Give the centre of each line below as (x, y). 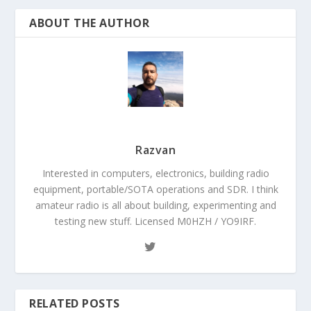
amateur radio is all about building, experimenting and (155, 205)
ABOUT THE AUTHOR (90, 23)
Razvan (155, 150)
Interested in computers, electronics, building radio (155, 174)
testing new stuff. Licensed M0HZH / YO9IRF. (155, 221)
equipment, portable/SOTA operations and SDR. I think (155, 190)
